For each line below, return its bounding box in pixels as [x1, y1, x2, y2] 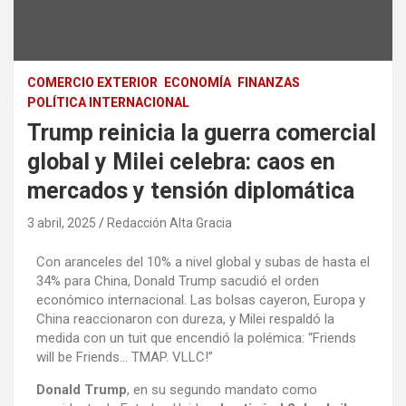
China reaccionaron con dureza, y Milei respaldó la [36, 310, 334, 327]
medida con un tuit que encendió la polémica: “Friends [36, 329, 356, 346]
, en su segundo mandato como [127, 381, 317, 398]
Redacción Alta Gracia [107, 215, 232, 230]
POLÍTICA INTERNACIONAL [27, 94, 189, 110]
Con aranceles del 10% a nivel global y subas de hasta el [36, 253, 370, 270]
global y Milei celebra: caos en [27, 148, 335, 175]
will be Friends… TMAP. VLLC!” [36, 348, 213, 365]
